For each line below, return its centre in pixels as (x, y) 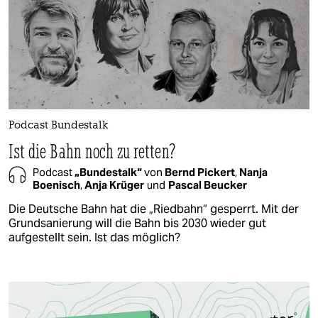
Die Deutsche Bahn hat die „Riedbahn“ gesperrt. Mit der (154, 209)
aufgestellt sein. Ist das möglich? (94, 237)
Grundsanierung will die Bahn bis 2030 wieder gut (137, 223)
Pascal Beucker (208, 185)
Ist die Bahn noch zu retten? (92, 150)
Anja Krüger (114, 185)
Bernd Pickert (200, 172)
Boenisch (56, 185)
